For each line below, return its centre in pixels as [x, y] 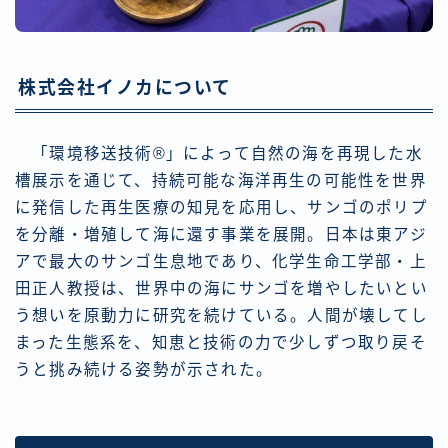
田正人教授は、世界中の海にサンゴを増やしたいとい [221, 288]
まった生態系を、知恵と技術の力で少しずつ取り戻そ [221, 342]
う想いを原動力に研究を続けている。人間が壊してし [221, 315]
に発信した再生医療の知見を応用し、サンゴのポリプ [221, 207]
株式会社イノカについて [125, 87]
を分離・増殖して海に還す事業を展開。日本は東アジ [221, 234]
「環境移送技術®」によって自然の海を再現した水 [219, 153]
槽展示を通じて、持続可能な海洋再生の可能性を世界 [221, 180]
